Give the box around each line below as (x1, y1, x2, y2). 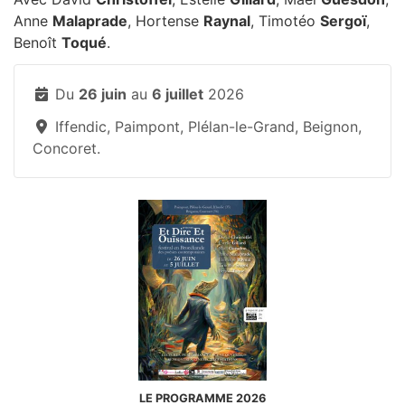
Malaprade (52, 12, 127, 30)
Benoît (14, 33, 61, 52)
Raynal (203, 12, 250, 30)
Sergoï (320, 12, 366, 30)
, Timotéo (250, 12, 320, 30)
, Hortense (127, 12, 203, 30)
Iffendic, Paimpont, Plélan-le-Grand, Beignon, (51, 118, 362, 136)
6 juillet (152, 85, 203, 103)
